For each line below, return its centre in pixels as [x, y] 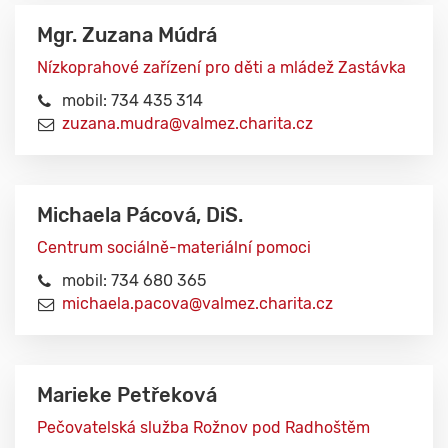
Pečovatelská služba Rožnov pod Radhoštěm [203, 427]
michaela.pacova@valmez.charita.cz [197, 303]
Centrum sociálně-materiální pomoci [174, 247]
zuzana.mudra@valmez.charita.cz [187, 123]
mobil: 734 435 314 [132, 100]
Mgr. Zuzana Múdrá [127, 35]
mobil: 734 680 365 [134, 280]
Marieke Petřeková [127, 395]
